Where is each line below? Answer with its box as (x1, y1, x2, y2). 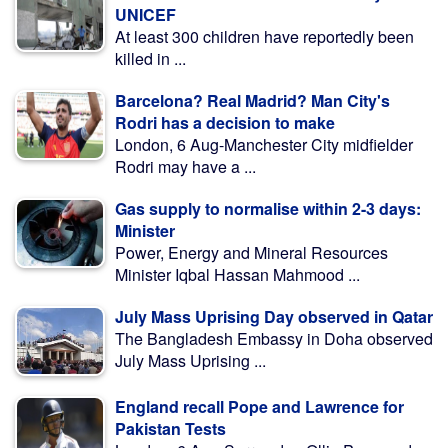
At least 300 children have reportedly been (115, 25, 414, 49)
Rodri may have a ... (115, 155, 256, 179)
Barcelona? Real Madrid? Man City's (115, 89, 390, 113)
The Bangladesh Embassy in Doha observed (115, 327, 433, 351)
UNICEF (115, 3, 176, 27)
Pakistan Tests (115, 417, 226, 441)
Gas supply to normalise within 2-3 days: (115, 197, 421, 221)
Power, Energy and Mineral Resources (115, 241, 388, 265)
